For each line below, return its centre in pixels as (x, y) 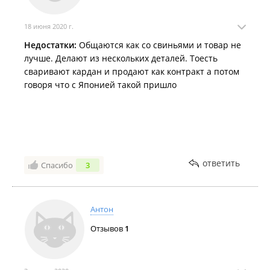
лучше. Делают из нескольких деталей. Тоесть (121, 58)
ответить (221, 163)
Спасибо (57, 165)
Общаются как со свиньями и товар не (159, 45)
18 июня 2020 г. (49, 26)
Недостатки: (50, 45)
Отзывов (108, 228)
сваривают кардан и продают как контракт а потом (132, 71)
